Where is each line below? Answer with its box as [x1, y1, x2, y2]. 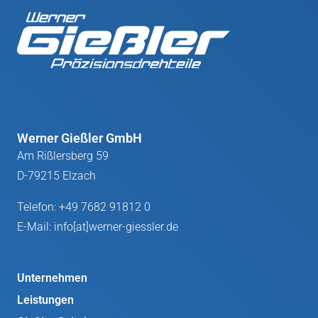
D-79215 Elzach [17, 168, 96, 182]
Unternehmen [17, 270, 87, 285]
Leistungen [17, 292, 74, 307]
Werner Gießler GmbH [17, 130, 142, 146]
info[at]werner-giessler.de [54, 219, 178, 234]
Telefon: [17, 199, 59, 214]
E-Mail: [17, 219, 54, 234]
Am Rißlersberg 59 [17, 148, 109, 163]
